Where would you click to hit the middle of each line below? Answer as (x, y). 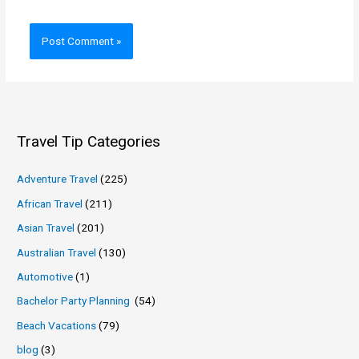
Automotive (45, 276)
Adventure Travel (58, 179)
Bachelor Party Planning (75, 301)
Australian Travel (57, 252)
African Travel (50, 203)
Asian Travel (46, 228)
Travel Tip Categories (89, 142)
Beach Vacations (57, 325)
